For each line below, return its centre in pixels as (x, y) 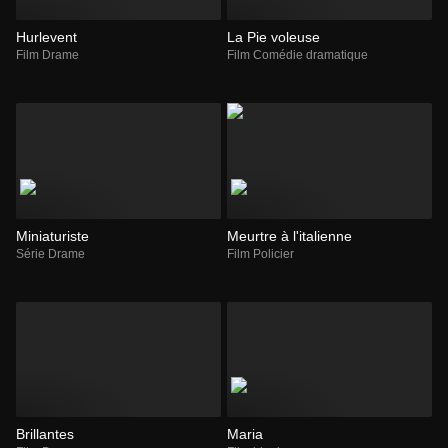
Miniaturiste (52, 235)
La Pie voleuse (273, 37)
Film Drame (47, 55)
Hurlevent (46, 37)
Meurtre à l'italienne (289, 235)
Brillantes (45, 434)
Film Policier (260, 253)
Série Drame (50, 253)
